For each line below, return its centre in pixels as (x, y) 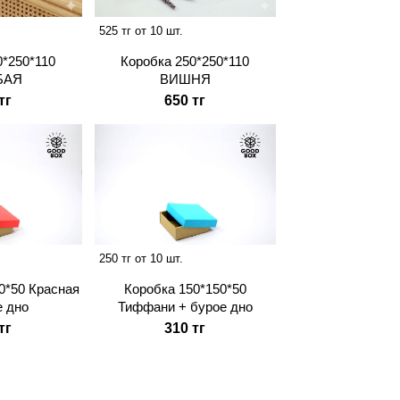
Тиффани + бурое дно (185, 306)
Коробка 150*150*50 (185, 288)
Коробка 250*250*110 (185, 62)
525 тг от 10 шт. (141, 31)
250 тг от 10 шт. (141, 258)
